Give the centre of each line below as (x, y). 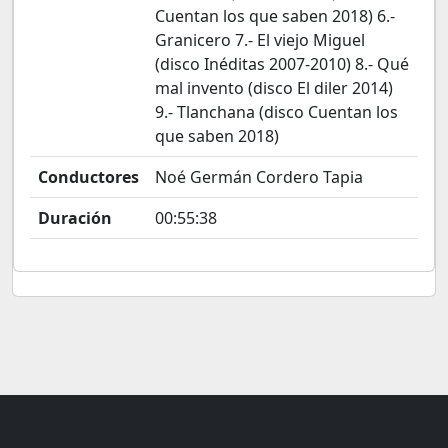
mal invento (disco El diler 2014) (274, 88)
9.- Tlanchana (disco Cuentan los (276, 112)
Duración (75, 218)
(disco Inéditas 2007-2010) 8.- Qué (282, 64)
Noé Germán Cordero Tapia (259, 177)
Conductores (88, 177)
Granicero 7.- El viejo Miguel (260, 40)
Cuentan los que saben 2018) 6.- (275, 16)
